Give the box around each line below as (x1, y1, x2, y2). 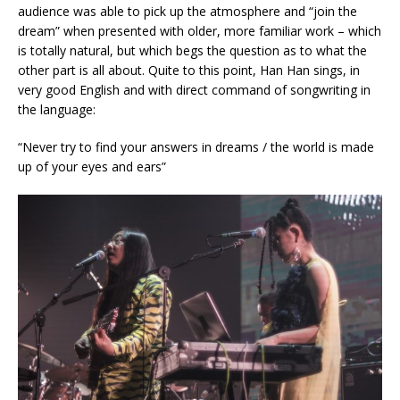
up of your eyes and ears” (18, 158, 166, 176)
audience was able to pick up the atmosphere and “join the (18, 3, 357, 21)
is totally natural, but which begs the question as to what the (18, 42, 367, 60)
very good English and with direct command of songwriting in (18, 81, 371, 99)
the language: (18, 101, 96, 119)
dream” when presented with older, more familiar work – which (18, 22, 381, 40)
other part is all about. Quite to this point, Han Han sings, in (18, 62, 360, 79)
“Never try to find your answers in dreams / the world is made (18, 138, 374, 156)
